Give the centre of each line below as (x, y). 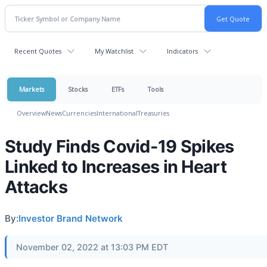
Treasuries (153, 113)
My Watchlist (114, 51)
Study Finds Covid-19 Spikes (119, 146)
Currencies (79, 113)
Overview (31, 113)
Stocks (78, 89)
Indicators (182, 51)
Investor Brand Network (71, 218)
